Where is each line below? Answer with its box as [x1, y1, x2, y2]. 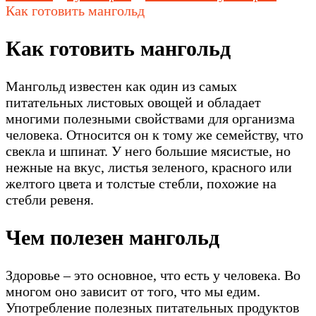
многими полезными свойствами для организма [6, 110, 295, 126]
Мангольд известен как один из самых [6, 78, 237, 94]
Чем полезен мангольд [6, 225, 219, 249]
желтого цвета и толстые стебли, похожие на [6, 175, 276, 191]
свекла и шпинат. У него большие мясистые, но [6, 142, 291, 159]
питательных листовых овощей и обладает [6, 94, 261, 110]
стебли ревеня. [6, 191, 94, 207]
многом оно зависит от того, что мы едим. [6, 283, 260, 299]
